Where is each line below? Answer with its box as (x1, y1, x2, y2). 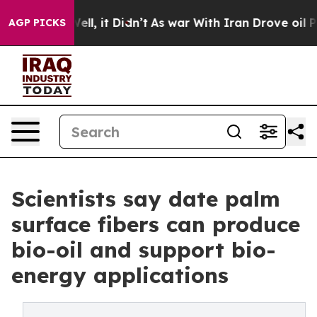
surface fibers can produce (11, 211, 300, 238)
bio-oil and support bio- (11, 236, 276, 263)
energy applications (11, 262, 229, 289)
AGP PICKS (8, 16, 66, 29)
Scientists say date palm (11, 185, 280, 212)
